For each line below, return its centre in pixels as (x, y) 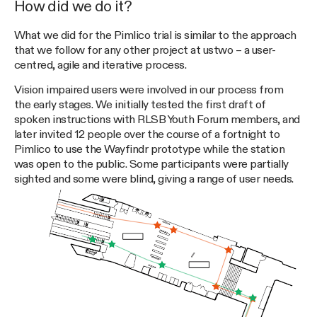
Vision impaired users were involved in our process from (149, 90)
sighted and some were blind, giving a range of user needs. (154, 179)
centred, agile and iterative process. (100, 66)
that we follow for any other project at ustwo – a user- (145, 51)
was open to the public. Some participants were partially (151, 164)
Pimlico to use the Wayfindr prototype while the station (150, 149)
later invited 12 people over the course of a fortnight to (147, 134)
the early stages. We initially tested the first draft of (140, 105)
